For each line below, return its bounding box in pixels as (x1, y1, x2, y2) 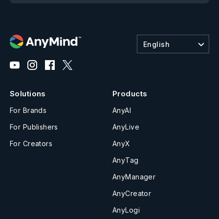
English (143, 40, 170, 48)
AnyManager (112, 173, 156, 181)
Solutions (10, 89, 46, 99)
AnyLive (112, 123, 139, 131)
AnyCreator (112, 189, 152, 198)
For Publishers (10, 123, 58, 131)
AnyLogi (112, 206, 140, 215)
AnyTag (112, 156, 139, 165)
